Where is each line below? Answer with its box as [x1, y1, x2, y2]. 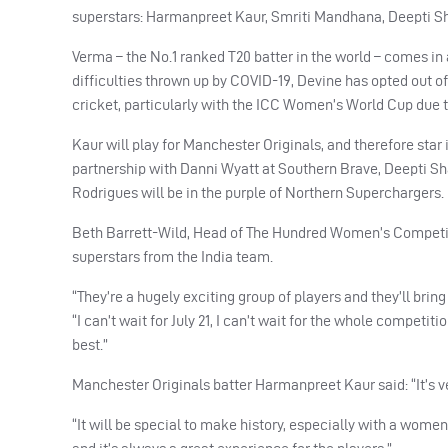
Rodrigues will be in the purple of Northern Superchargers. [72, 183, 444, 201]
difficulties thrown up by [72, 71, 230, 89]
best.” [72, 335, 108, 353]
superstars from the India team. [72, 247, 273, 265]
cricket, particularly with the [72, 95, 256, 113]
